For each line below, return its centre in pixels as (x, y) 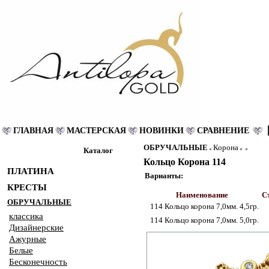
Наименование (202, 195)
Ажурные (28, 239)
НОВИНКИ (162, 131)
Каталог (98, 150)
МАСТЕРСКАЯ (96, 131)
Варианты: (164, 176)
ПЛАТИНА (31, 171)
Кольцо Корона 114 (184, 162)
